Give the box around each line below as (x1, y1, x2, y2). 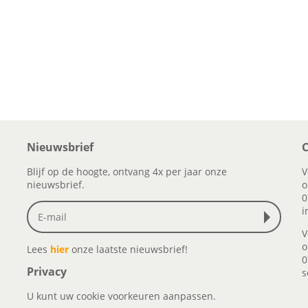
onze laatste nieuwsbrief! (71, 243, 188, 256)
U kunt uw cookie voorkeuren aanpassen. (27, 289, 216, 302)
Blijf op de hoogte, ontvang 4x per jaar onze (27, 165, 227, 178)
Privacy (27, 264, 67, 279)
